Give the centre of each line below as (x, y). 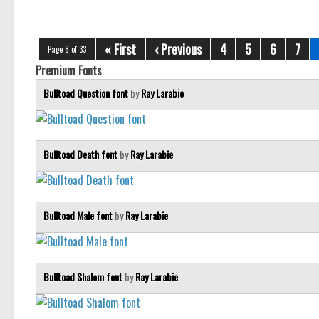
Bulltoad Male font (79, 216)
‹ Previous (178, 49)
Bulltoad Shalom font (84, 277)
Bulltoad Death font (82, 155)
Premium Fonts (69, 71)
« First (120, 49)
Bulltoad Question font (87, 93)
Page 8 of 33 (67, 49)
